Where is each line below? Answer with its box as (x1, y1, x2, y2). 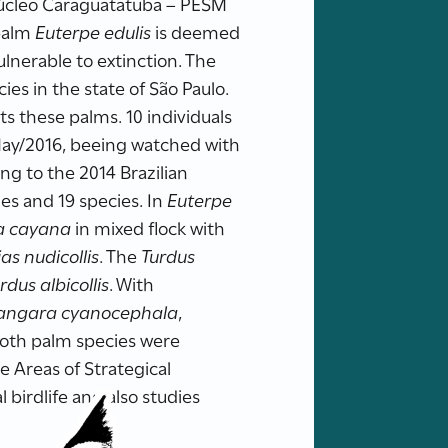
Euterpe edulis (35, 18, 152, 44)
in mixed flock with (71, 214, 226, 240)
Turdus (141, 242, 196, 268)
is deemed (151, 18, 241, 44)
